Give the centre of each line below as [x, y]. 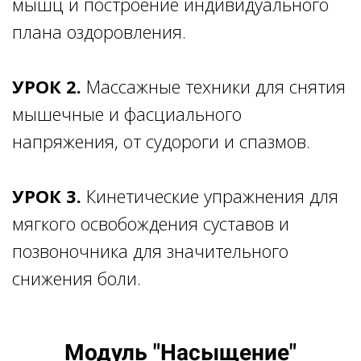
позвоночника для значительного [150, 250]
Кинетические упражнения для [210, 195]
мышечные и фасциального [127, 113]
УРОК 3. [47, 195]
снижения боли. [77, 278]
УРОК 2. [47, 86]
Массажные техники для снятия [214, 86]
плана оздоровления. [99, 31]
